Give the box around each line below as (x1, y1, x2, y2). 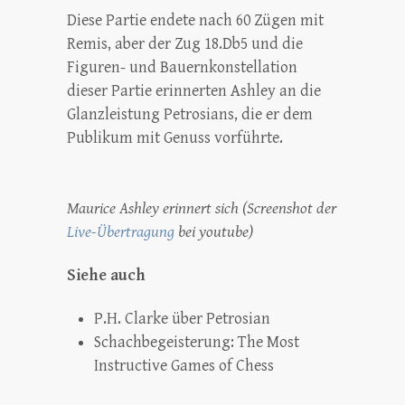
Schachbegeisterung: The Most (94, 332, 299, 352)
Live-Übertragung (67, 221, 174, 241)
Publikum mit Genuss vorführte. (67, 128, 283, 148)
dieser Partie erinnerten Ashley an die (67, 81, 321, 101)
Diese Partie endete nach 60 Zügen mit (67, 11, 324, 31)
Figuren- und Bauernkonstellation (67, 58, 297, 78)
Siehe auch (67, 265, 146, 285)
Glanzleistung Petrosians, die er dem (67, 105, 313, 125)
